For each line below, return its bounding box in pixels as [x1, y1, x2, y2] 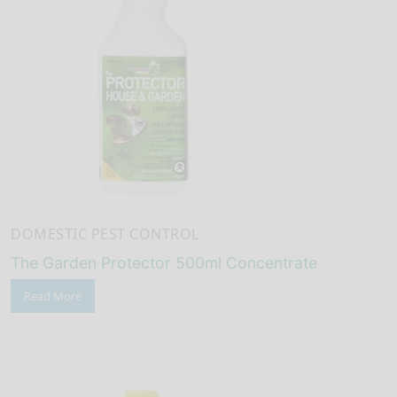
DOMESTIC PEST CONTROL [11, 223, 199, 244]
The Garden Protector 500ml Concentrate [11, 253, 317, 273]
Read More [24, 288, 82, 305]
